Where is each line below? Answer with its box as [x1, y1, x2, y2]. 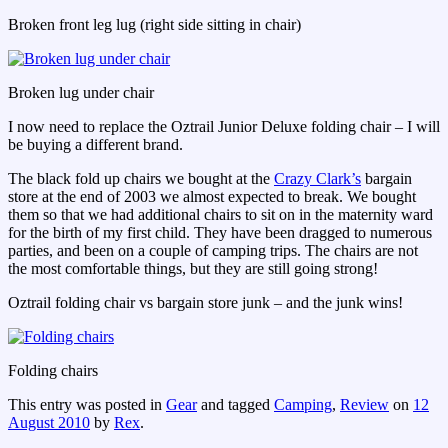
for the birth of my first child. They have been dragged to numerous [8, 224, 432, 242]
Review [340, 396, 389, 414]
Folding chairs [8, 362, 98, 380]
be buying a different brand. [8, 136, 183, 154]
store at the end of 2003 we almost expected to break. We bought [8, 188, 416, 206]
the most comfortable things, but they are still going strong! [8, 260, 378, 278]
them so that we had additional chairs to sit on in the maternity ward [8, 206, 433, 224]
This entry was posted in [8, 396, 166, 414]
